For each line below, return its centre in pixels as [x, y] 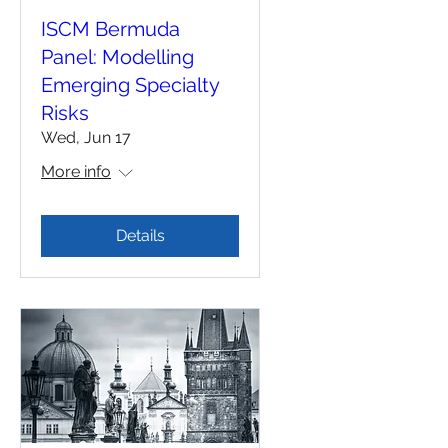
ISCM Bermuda [110, 29]
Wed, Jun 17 [86, 138]
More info [76, 172]
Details [140, 236]
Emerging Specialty [130, 85]
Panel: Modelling [117, 57]
